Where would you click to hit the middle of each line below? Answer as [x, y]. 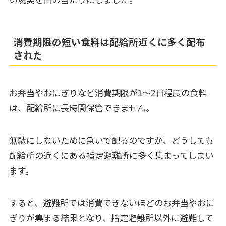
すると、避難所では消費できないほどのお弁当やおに [111, 202]
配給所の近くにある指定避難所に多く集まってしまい [111, 155]
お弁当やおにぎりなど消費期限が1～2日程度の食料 [108, 92]
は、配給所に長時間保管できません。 [81, 107]
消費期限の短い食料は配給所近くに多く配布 [110, 41]
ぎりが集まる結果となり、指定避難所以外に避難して [111, 217]
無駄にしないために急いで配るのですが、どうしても [111, 140]
